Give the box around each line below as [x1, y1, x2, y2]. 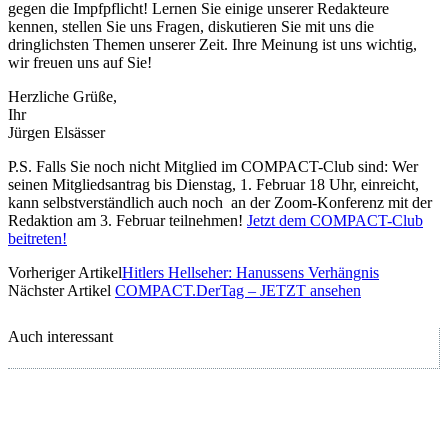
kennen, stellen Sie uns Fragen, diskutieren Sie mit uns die [8, 18, 374, 36]
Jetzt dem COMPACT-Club [247, 212, 423, 230]
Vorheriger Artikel [8, 264, 122, 282]
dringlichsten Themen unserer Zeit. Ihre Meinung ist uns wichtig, [8, 36, 417, 54]
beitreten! [8, 230, 67, 248]
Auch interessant [8, 328, 113, 346]
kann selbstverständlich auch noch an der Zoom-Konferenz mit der [8, 194, 432, 212]
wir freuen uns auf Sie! [8, 54, 152, 72]
